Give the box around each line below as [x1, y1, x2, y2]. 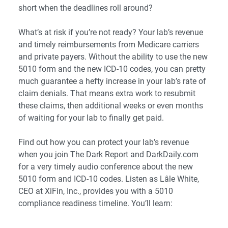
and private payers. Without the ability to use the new [18, 52, 208, 62]
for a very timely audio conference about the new [18, 162, 193, 172]
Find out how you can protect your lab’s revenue [18, 137, 189, 148]
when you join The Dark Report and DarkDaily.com [18, 150, 198, 160]
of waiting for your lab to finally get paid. [18, 113, 164, 123]
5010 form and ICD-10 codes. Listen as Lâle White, [18, 174, 199, 184]
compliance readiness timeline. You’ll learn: [18, 198, 173, 209]
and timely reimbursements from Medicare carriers [18, 40, 199, 50]
